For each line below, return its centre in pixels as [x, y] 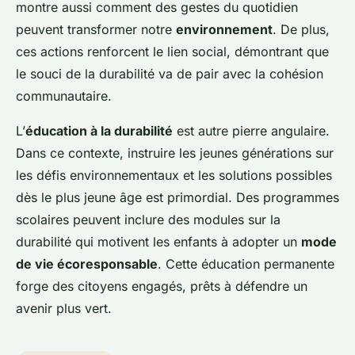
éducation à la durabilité [99, 131]
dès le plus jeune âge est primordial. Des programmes [177, 197]
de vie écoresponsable [87, 264]
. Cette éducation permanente [246, 264]
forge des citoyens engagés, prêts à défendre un [162, 286]
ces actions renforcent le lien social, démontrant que [172, 52]
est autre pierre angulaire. [251, 131]
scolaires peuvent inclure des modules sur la [148, 219]
